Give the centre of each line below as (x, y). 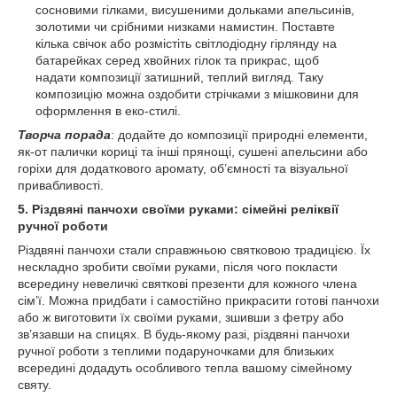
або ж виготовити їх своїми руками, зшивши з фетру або (181, 317)
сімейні (266, 209)
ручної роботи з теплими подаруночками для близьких (176, 351)
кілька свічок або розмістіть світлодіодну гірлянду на (186, 43)
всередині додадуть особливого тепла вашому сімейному (185, 368)
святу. (35, 385)
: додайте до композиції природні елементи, (239, 135)
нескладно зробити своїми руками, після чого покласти (178, 267)
